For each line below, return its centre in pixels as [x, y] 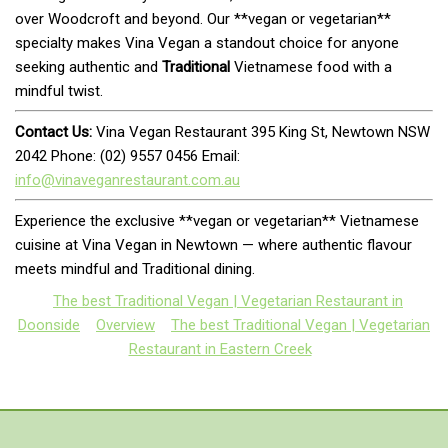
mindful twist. [59, 90]
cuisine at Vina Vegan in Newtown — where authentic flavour [213, 244]
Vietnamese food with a [311, 66]
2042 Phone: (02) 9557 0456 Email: [127, 155]
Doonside [49, 324]
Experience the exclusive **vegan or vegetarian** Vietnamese [217, 220]
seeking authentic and [88, 66]
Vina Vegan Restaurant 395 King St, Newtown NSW [261, 131]
